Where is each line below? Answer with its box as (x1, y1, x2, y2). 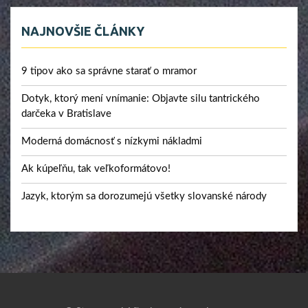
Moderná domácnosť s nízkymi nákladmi (21, 135, 202, 146)
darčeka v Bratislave (21, 108, 111, 119)
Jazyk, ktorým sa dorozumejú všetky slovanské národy (21, 190, 267, 201)
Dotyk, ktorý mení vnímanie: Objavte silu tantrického (21, 93, 260, 104)
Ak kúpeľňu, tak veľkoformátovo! (21, 163, 170, 174)
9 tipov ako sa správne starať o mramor (21, 65, 197, 76)
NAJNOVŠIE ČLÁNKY (21, 23, 144, 38)
